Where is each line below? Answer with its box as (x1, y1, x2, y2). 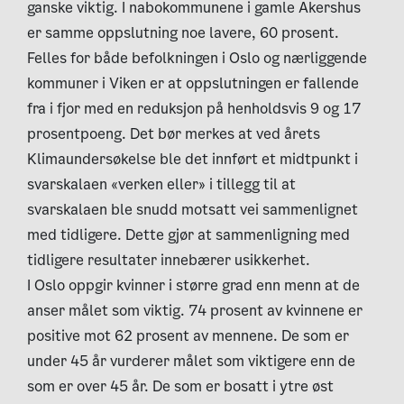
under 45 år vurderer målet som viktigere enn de (27, 351, 355, 372)
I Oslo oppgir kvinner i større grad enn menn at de (27, 275, 360, 296)
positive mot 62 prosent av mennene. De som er (27, 326, 349, 346)
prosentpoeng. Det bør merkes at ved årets (27, 124, 320, 144)
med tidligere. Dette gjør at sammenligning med (27, 225, 350, 245)
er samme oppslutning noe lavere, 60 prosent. (27, 23, 339, 43)
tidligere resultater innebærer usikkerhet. (27, 250, 310, 271)
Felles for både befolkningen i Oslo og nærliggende (27, 48, 367, 69)
